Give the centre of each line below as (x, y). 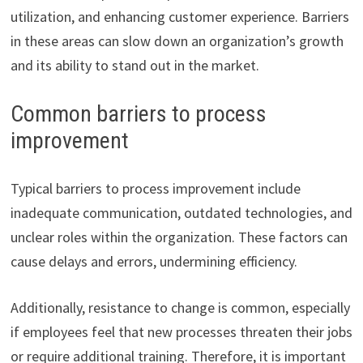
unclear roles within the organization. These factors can (179, 237)
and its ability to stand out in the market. (135, 65)
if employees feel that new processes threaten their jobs (181, 331)
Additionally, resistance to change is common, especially (180, 307)
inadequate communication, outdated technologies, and (181, 212)
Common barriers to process (138, 113)
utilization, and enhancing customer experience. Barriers (179, 16)
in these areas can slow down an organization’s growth (177, 41)
